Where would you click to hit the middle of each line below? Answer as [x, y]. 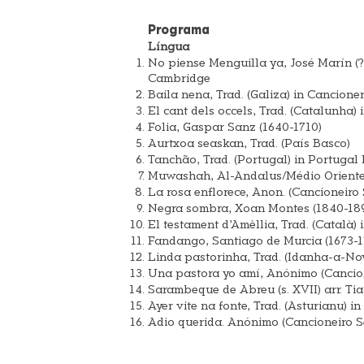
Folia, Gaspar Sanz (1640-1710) [235, 128]
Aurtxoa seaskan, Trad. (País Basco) [249, 144]
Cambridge [179, 79]
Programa [179, 30]
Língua [169, 47]
